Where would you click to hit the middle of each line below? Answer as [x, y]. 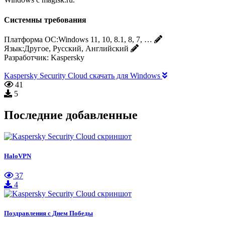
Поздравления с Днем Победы [48, 213]
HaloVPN [18, 156]
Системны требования [45, 20]
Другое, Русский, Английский [76, 48]
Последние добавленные [71, 115]
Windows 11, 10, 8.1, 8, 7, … [105, 39]
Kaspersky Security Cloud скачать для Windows [83, 75]
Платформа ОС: [31, 39]
